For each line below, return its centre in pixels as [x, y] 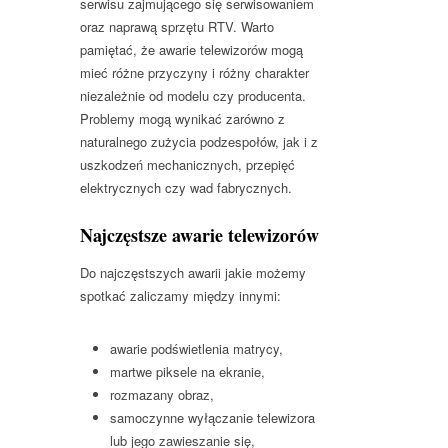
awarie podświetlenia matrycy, [196, 348]
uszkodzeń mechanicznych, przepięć [187, 164]
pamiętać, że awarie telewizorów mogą [191, 49]
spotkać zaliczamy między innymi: [180, 295]
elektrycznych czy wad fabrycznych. [186, 187]
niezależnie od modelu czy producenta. [193, 95]
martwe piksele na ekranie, [187, 371]
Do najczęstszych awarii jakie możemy [193, 272]
